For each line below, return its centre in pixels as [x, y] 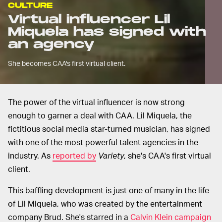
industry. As [30, 156]
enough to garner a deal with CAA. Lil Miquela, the [100, 115]
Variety [111, 156]
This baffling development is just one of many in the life [109, 190]
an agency [51, 45]
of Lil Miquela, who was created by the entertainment [105, 204]
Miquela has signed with [107, 32]
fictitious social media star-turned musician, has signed [109, 129]
